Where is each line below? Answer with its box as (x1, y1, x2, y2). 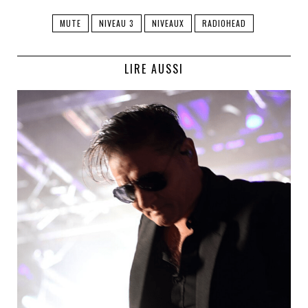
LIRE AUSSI (124, 60, 184, 78)
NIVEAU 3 (98, 17, 134, 30)
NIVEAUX (151, 17, 184, 30)
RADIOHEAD (201, 17, 246, 30)
